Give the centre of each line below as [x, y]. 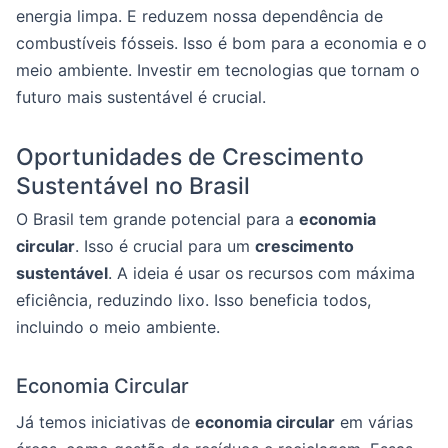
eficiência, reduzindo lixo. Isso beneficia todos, [193, 300]
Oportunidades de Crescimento [190, 157]
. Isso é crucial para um [165, 246]
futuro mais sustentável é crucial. [141, 97]
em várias [374, 422]
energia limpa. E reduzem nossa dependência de [199, 16]
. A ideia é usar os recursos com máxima [261, 273]
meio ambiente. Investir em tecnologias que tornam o [218, 70]
